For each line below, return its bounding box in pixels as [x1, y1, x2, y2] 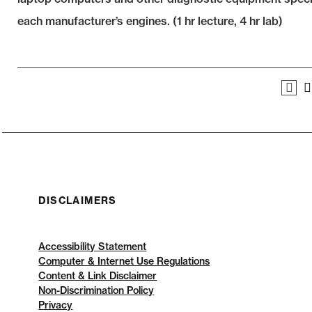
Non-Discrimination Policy [38, 284, 155, 297]
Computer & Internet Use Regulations [38, 255, 210, 267]
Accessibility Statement [38, 240, 147, 253]
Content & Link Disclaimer [38, 270, 157, 282]
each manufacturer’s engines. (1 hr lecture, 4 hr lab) [17, 14, 283, 28]
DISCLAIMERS [38, 194, 117, 207]
